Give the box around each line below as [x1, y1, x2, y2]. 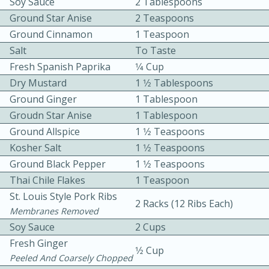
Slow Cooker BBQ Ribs [10, 131, 181, 149]
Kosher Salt [10, 141, 61, 155]
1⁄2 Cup [135, 244, 164, 258]
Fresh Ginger [10, 237, 68, 250]
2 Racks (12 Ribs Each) [135, 197, 233, 211]
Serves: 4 [182, 168, 235, 181]
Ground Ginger [10, 92, 77, 106]
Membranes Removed [10, 205, 98, 217]
